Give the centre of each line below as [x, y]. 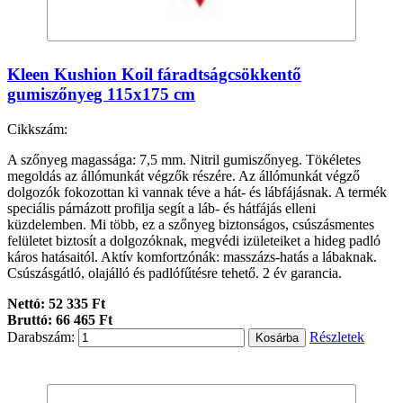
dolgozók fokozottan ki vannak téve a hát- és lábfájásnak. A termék [197, 192]
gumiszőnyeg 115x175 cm [101, 94]
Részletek [337, 336]
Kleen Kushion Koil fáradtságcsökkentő [154, 74]
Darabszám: [41, 336]
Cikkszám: [37, 129]
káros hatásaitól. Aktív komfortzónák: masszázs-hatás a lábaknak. [192, 256]
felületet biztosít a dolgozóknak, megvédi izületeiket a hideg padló [194, 240]
